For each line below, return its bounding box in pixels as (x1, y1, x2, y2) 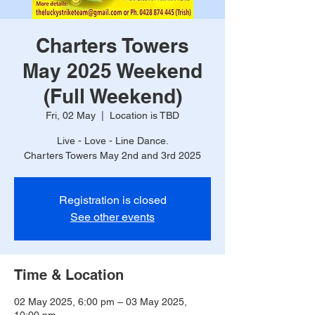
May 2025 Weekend (22, 59, 202, 82)
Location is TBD (110, 110, 179, 121)
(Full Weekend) (43, 84, 182, 108)
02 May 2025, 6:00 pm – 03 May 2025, (14, 296, 187, 307)
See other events (70, 210, 155, 224)
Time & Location (14, 266, 124, 283)
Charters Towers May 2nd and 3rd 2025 (24, 150, 201, 161)
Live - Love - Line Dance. (56, 135, 169, 146)
